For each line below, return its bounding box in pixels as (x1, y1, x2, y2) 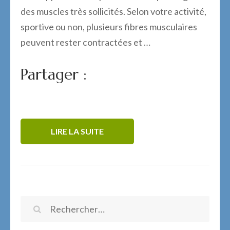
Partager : (21, 65, 87, 84)
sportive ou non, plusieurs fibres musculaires (21, 21, 197, 33)
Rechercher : (49, 203, 102, 215)
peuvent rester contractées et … (21, 36, 150, 48)
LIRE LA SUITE (51, 126, 104, 137)
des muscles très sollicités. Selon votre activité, (21, 6, 206, 17)
